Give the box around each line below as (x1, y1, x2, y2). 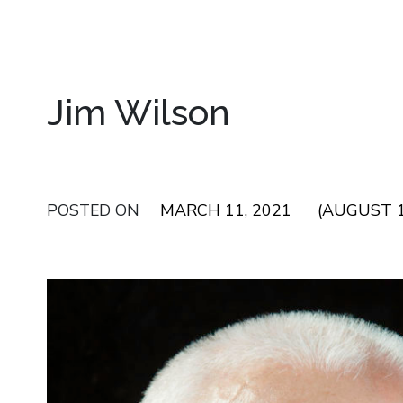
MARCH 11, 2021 (160, 200, 291, 221)
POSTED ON (47, 200, 144, 221)
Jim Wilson (47, 91, 230, 133)
